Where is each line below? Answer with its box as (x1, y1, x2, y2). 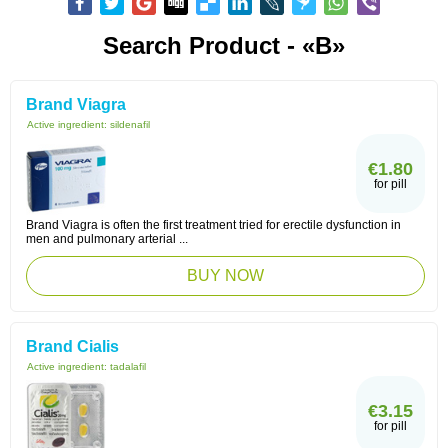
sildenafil (110, 119, 150, 130)
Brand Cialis (26, 338, 119, 355)
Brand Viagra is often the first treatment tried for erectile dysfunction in (26, 218, 401, 232)
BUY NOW (187, 267, 264, 284)
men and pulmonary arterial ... (26, 232, 188, 246)
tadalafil (110, 361, 146, 372)
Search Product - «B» (103, 32, 345, 59)
